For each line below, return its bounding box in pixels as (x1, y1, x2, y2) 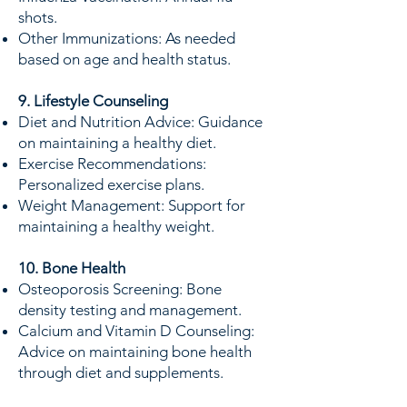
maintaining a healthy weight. (18, 217, 214, 235)
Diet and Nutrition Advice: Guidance (18, 113, 263, 131)
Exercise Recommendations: (18, 154, 206, 173)
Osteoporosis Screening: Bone (18, 280, 222, 298)
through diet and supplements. (18, 363, 223, 382)
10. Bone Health (18, 259, 125, 277)
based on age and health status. (18, 50, 231, 68)
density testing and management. (18, 301, 242, 319)
